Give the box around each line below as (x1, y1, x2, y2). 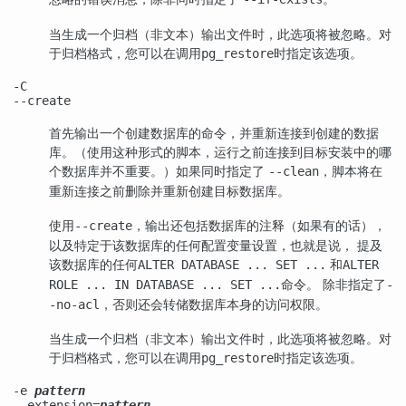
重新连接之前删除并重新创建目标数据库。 (49, 181, 290, 199)
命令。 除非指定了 (281, 275, 386, 293)
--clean (268, 163, 319, 179)
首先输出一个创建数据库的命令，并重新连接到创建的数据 (49, 123, 379, 141)
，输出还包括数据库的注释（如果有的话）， (132, 216, 386, 234)
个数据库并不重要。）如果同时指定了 (49, 161, 268, 179)
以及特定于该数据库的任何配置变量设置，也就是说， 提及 (49, 236, 382, 254)
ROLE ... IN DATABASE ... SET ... (49, 276, 281, 292)
